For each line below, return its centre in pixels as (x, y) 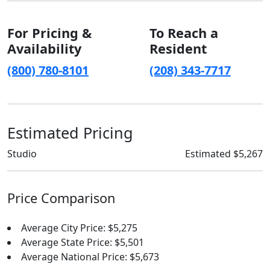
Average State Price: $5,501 (83, 242)
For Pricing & (49, 33)
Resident (178, 49)
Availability (44, 49)
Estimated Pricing (70, 133)
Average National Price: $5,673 (90, 257)
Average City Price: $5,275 (79, 228)
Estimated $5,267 (224, 154)
